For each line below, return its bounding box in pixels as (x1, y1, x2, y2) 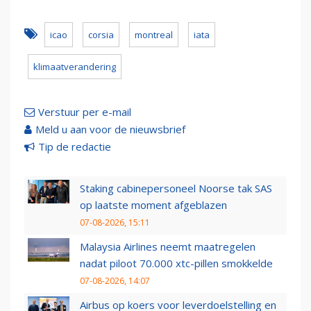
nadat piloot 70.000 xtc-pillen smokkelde (80, 256, 273, 271)
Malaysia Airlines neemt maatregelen (80, 239, 255, 254)
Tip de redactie (38, 140, 111, 154)
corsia (88, 28, 114, 42)
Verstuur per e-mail (38, 105, 131, 119)
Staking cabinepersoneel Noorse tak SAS (80, 181, 272, 196)
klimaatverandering (33, 60, 116, 74)
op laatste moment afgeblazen (80, 198, 227, 212)
